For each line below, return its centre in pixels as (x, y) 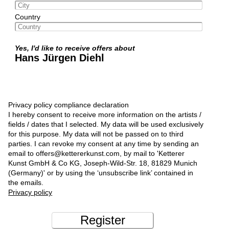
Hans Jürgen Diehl (59, 58)
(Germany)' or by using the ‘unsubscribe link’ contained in (101, 173)
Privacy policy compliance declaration (69, 105)
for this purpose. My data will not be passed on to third (96, 134)
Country (27, 17)
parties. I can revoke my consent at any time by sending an (104, 143)
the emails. (26, 182)
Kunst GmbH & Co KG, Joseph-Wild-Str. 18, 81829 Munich (103, 163)
